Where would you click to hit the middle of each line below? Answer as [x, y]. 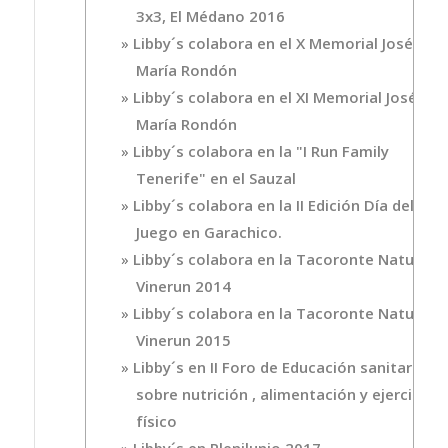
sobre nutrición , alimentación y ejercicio [284, 393]
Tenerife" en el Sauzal [215, 177]
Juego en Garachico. [208, 231]
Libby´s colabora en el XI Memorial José [274, 96]
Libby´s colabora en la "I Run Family [260, 150]
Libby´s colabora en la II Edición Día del [273, 204]
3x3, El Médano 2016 [210, 15]
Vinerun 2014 [183, 285]
